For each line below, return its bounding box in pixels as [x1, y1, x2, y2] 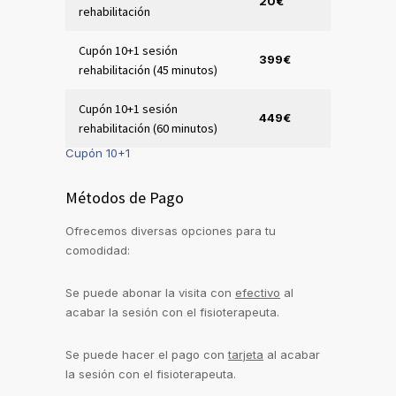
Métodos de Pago [65, 187, 184, 209]
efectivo [235, 286, 280, 301]
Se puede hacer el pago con [65, 347, 228, 362]
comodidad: [65, 243, 130, 258]
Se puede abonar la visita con [65, 286, 235, 301]
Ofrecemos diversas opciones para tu [65, 224, 276, 239]
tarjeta [228, 347, 263, 362]
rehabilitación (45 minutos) [79, 62, 217, 79]
